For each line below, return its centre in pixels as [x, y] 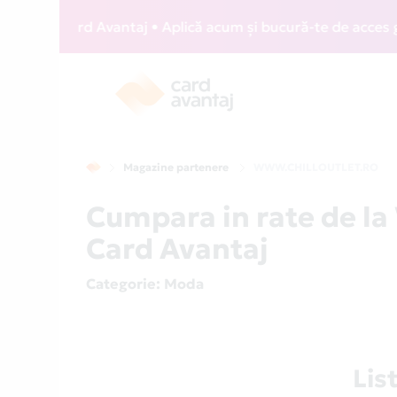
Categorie [121, 284]
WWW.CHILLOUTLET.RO [316, 167]
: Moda [180, 284]
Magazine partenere [176, 167]
